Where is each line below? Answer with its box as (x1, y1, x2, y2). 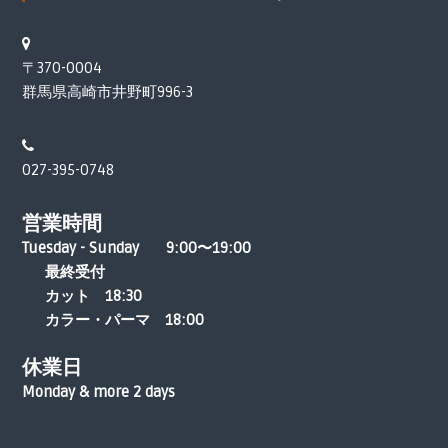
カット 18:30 (21, 287, 142, 305)
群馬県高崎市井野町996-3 (21, 83, 193, 101)
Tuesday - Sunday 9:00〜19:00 (21, 239, 251, 257)
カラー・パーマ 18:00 (21, 311, 204, 329)
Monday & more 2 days (21, 383, 175, 401)
